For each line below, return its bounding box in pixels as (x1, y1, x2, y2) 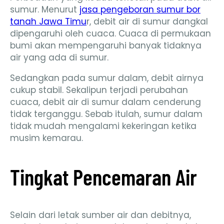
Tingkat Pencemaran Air (10, 163, 201, 190)
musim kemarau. (10, 132, 83, 144)
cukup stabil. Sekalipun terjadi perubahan (10, 84, 188, 96)
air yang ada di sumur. (10, 51, 108, 64)
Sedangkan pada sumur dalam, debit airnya (10, 72, 203, 84)
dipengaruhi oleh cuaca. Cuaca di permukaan (10, 27, 211, 40)
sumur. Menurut (10, 3, 79, 16)
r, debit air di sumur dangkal (86, 15, 208, 28)
